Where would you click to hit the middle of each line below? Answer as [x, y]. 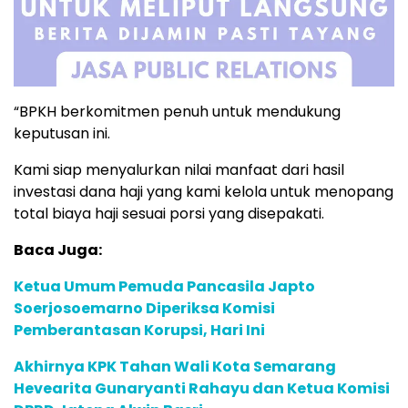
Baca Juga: [58, 250]
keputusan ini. [62, 133]
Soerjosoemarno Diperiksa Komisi [144, 308]
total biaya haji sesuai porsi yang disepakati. [169, 213]
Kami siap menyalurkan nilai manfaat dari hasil [179, 169]
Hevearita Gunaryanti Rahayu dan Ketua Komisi [202, 388]
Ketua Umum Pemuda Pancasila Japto [164, 286]
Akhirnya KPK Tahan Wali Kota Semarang [175, 366]
